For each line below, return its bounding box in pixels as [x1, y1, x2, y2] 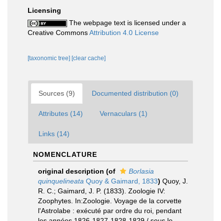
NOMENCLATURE [33, 150, 97, 158]
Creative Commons [28, 29, 89, 37]
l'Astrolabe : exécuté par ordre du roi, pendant [38, 207, 182, 215]
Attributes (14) [38, 110, 83, 117]
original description [38, 167, 104, 175]
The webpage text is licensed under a [67, 19, 186, 27]
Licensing [28, 6, 61, 14]
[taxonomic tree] [28, 55, 72, 62]
